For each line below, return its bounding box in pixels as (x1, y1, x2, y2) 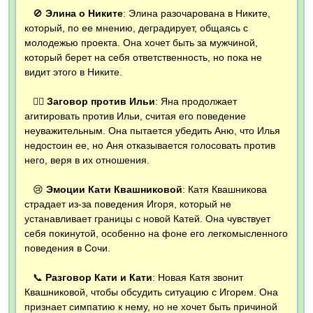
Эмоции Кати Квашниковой (46, 184, 182, 196)
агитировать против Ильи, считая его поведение (24, 110, 246, 122)
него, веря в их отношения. (24, 154, 150, 166)
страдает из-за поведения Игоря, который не (24, 198, 231, 210)
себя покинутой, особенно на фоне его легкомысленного (24, 228, 288, 240)
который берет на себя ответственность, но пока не (24, 52, 262, 64)
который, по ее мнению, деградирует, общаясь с (24, 22, 248, 34)
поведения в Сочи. (24, 242, 110, 254)
